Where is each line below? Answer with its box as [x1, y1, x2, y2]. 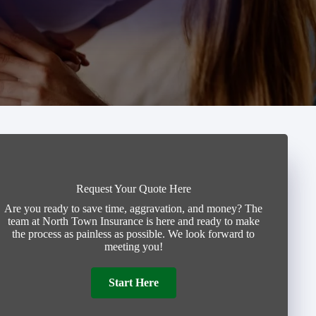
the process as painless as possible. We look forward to [12, 228, 255, 240]
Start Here [108, 276, 159, 288]
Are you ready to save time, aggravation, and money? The [4, 202, 263, 214]
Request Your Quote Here [75, 183, 191, 195]
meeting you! [104, 241, 163, 253]
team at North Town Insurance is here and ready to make [7, 215, 260, 227]
